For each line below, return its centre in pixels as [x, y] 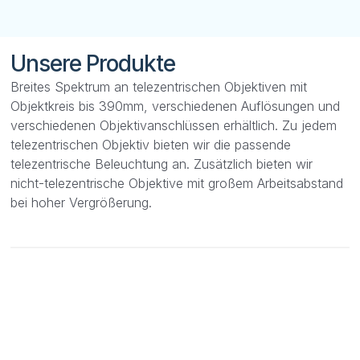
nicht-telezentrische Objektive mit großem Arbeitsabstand [177, 183]
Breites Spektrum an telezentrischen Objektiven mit [159, 86]
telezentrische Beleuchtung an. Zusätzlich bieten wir [162, 164]
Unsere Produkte [93, 63]
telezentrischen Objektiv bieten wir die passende [151, 144]
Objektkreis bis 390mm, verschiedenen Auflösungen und [176, 106]
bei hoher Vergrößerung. [82, 202]
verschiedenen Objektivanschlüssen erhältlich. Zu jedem [174, 125]
